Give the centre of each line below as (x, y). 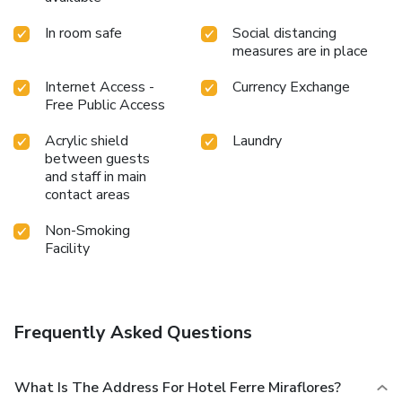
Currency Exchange (291, 87)
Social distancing (284, 34)
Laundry (257, 141)
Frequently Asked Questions (133, 333)
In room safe (83, 34)
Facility (67, 249)
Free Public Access (105, 105)
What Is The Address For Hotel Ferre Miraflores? (178, 388)
